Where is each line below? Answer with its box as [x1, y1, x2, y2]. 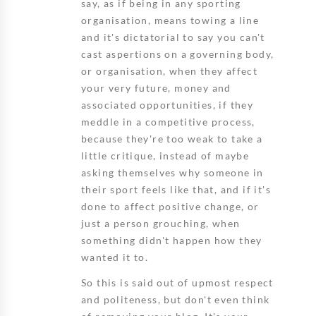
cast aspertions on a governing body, [81, 47, 274, 60]
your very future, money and [81, 81, 231, 94]
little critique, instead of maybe [81, 149, 250, 162]
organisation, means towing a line [81, 13, 260, 26]
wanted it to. [81, 250, 149, 263]
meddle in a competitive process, [81, 115, 255, 128]
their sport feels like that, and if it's [81, 183, 271, 195]
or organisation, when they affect [81, 64, 258, 77]
